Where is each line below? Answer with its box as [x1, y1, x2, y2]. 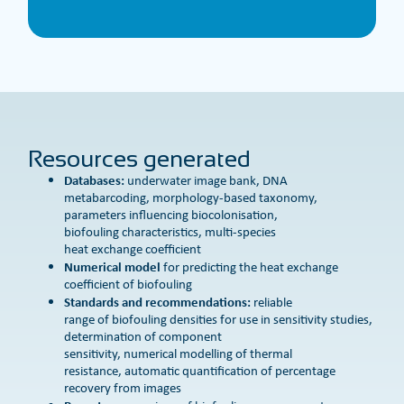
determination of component [64, 327, 223, 346]
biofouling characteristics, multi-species [64, 223, 277, 242]
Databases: [64, 170, 125, 190]
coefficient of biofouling [64, 275, 193, 294]
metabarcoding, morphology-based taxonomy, [64, 188, 318, 207]
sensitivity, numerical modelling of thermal [64, 344, 293, 363]
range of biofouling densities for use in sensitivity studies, [64, 310, 373, 329]
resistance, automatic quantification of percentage [64, 362, 336, 381]
